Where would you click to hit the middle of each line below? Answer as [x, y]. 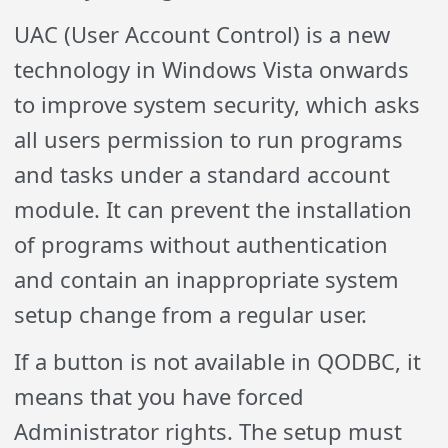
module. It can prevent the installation [213, 209]
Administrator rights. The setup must [208, 431]
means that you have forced [159, 396]
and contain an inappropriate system [207, 279]
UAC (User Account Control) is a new [202, 34]
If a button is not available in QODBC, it [218, 361]
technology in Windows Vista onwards [212, 69]
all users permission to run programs [209, 139]
